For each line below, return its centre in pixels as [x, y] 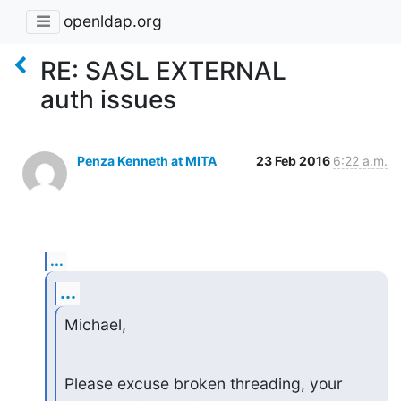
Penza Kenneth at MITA [147, 160]
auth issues [108, 99]
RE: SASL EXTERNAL [163, 70]
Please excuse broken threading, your [203, 384]
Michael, [95, 325]
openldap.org [113, 21]
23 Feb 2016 [294, 160]
